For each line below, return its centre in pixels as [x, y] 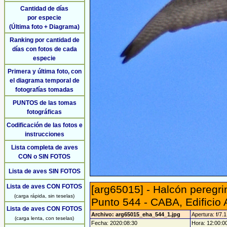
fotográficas [45, 112]
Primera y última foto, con [45, 71]
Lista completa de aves [45, 147]
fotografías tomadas [45, 90]
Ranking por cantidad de [45, 40]
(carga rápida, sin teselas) [45, 196]
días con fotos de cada [45, 49]
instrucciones [45, 134]
